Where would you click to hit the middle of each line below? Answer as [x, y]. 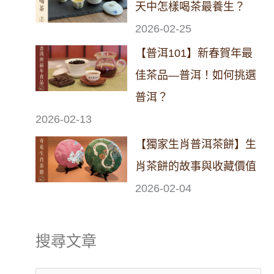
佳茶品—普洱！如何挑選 [196, 75]
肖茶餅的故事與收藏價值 [196, 166]
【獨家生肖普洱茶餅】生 [196, 144]
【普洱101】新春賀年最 [194, 53]
